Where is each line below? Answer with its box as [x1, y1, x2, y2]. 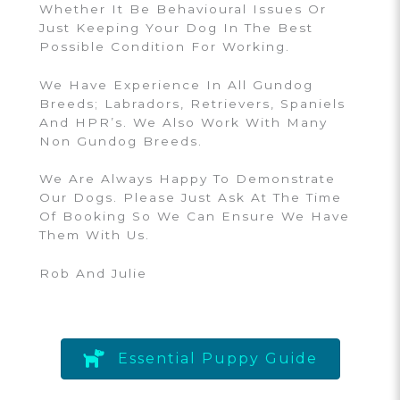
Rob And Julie [39, 266, 147, 281]
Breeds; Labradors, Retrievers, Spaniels [39, 96, 346, 111]
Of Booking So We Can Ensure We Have [39, 209, 350, 224]
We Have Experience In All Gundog [39, 77, 313, 92]
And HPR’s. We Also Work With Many [39, 114, 328, 129]
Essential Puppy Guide [117, 350, 318, 368]
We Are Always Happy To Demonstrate [39, 171, 336, 187]
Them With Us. [39, 228, 150, 243]
